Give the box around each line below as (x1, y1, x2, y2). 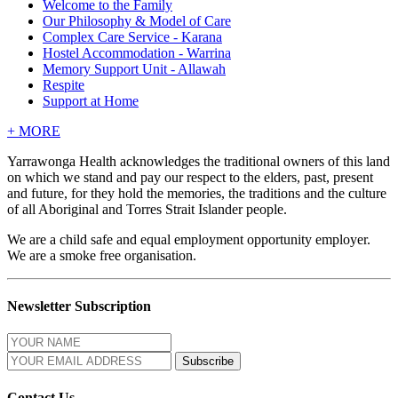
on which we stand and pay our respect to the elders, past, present (7, 169, 373, 185)
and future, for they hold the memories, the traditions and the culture (7, 185, 386, 201)
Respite (43, 76, 84, 92)
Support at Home (43, 92, 139, 108)
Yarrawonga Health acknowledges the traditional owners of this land (7, 153, 390, 169)
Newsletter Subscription (7, 298, 151, 314)
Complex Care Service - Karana (43, 28, 222, 44)
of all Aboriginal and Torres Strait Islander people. (7, 201, 287, 217)
